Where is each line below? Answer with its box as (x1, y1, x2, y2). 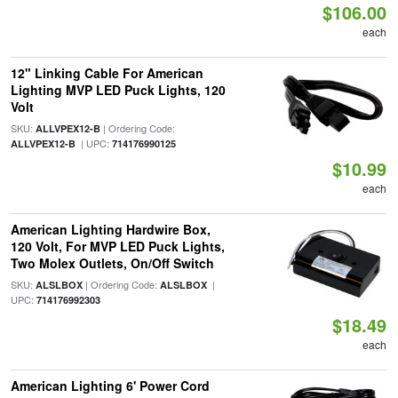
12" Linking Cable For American (10, 64, 203, 82)
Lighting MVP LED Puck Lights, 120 (10, 81, 226, 99)
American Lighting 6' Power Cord (10, 377, 210, 394)
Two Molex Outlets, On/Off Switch (10, 254, 214, 272)
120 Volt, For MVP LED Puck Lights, (10, 237, 225, 255)
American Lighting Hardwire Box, (10, 220, 211, 238)
